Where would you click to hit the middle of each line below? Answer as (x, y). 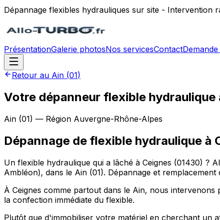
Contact (168, 49)
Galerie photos (78, 49)
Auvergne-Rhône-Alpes (118, 119)
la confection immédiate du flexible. (69, 200)
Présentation (27, 49)
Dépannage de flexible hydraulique (103, 140)
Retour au (32, 75)
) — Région (52, 119)
